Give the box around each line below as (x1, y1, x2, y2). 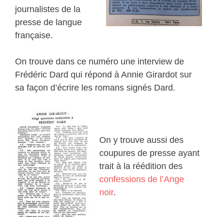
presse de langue (15, 17, 82, 28)
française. (15, 31, 53, 41)
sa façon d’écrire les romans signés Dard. (15, 83, 176, 93)
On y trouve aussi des (99, 135, 184, 145)
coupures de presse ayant (99, 148, 200, 158)
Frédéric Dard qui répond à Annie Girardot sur (15, 70, 192, 80)
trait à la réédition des (99, 161, 183, 171)
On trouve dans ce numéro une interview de (15, 57, 185, 67)
